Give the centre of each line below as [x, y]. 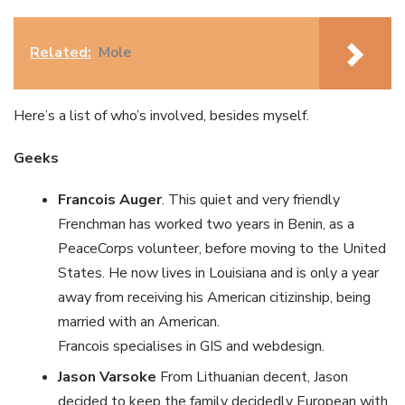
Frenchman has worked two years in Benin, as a [206, 224]
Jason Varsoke [107, 377]
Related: [61, 53]
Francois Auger [109, 199]
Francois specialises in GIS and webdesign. [191, 346]
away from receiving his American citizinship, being [214, 297]
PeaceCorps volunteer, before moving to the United [221, 248]
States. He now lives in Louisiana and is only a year [218, 273]
